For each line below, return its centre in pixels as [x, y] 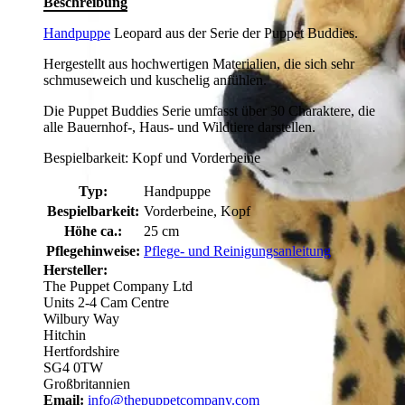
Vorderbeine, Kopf [197, 212]
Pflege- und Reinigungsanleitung [237, 251]
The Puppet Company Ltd [118, 287]
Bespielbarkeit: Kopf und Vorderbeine [152, 158]
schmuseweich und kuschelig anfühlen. [155, 80]
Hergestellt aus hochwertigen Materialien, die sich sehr [199, 64]
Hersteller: [75, 270]
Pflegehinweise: [93, 251]
